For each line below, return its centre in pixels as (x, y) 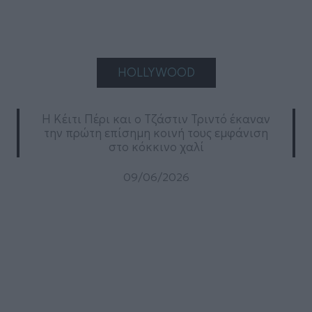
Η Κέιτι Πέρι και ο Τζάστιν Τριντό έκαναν (156, 119)
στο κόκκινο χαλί (156, 147)
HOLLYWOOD (156, 73)
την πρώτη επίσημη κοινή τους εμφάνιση (156, 133)
